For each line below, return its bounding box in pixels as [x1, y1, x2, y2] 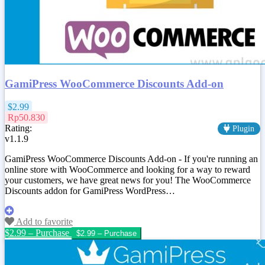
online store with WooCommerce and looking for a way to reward [5, 164, 250, 175]
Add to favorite [14, 216, 73, 227]
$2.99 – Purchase [5, 228, 69, 238]
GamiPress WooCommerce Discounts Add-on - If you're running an [5, 154, 258, 164]
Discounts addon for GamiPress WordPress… [5, 186, 175, 196]
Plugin [230, 124, 254, 134]
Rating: [5, 123, 32, 134]
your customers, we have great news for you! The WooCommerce [5, 175, 251, 186]
